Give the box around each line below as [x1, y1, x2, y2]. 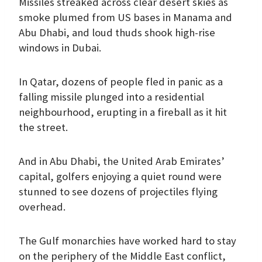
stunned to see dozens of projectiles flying [19, 184, 218, 198]
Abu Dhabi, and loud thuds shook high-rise [19, 25, 215, 39]
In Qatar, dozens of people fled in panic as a [19, 74, 223, 88]
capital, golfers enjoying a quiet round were [19, 169, 222, 183]
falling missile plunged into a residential [19, 89, 204, 104]
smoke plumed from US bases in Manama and [19, 10, 232, 24]
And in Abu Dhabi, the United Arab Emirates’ [19, 154, 225, 168]
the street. [19, 120, 68, 134]
